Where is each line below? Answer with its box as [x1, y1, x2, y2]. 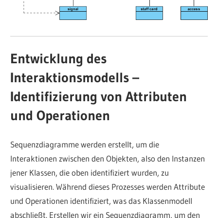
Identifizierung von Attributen [10, 88, 187, 105]
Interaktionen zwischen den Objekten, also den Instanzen [10, 153, 205, 164]
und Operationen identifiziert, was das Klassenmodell [10, 196, 193, 206]
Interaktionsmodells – [10, 69, 140, 86]
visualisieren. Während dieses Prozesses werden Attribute [10, 182, 205, 192]
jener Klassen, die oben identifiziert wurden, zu [10, 167, 169, 178]
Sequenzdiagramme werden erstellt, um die [10, 139, 160, 150]
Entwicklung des [10, 50, 107, 67]
